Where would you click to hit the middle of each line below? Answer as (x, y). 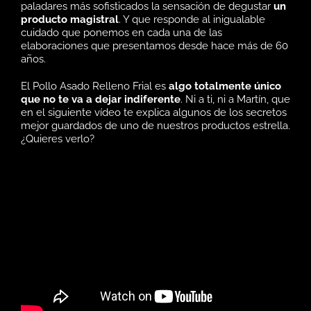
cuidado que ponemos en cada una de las (121, 33)
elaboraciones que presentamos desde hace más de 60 (154, 46)
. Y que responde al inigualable (192, 19)
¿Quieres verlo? (58, 139)
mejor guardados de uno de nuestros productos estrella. (155, 126)
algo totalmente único (225, 86)
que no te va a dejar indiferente (101, 99)
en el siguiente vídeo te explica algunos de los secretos (154, 112)
